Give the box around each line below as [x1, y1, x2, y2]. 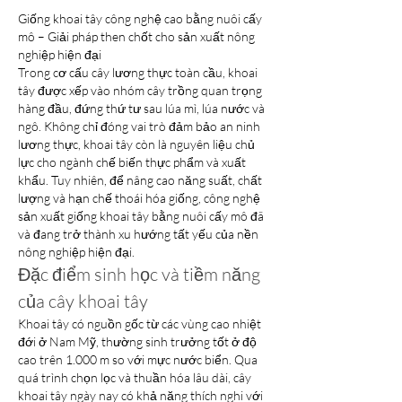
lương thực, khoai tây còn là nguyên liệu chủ [18, 136, 255, 152]
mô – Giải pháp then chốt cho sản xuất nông [18, 29, 255, 44]
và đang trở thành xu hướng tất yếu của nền [18, 226, 258, 241]
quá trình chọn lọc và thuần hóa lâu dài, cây [18, 370, 251, 385]
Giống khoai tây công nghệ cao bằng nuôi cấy [18, 11, 262, 26]
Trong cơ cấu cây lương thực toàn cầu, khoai [18, 65, 258, 80]
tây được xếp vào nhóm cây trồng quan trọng [18, 83, 262, 98]
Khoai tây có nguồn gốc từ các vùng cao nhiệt [18, 316, 261, 331]
